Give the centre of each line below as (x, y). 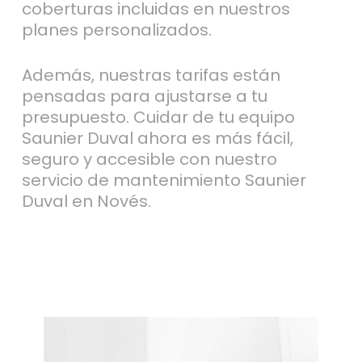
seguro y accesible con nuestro (149, 159)
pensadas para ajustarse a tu (144, 96)
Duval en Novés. (86, 201)
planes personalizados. (116, 29)
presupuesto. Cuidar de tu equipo (158, 117)
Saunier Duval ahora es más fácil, (157, 138)
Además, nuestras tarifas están (151, 75)
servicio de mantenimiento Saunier (164, 180)
